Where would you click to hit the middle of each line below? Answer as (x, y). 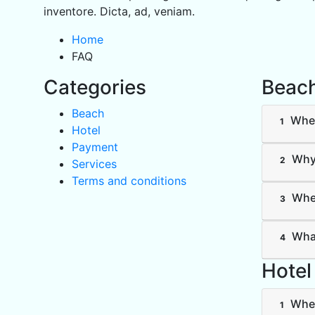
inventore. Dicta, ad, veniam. (119, 12)
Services (94, 164)
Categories (95, 88)
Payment (95, 147)
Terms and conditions (129, 181)
